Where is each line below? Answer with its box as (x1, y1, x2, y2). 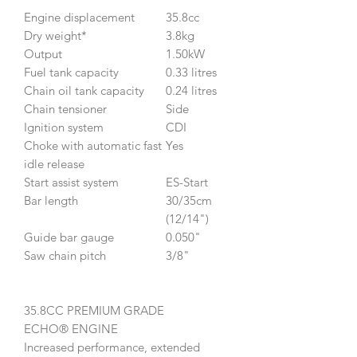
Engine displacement (24, 9, 135, 25)
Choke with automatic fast (24, 137, 162, 153)
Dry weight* (24, 27, 87, 43)
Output (24, 45, 62, 61)
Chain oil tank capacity (24, 82, 144, 98)
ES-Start (166, 174, 208, 190)
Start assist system (24, 174, 119, 190)
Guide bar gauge (24, 229, 114, 245)
